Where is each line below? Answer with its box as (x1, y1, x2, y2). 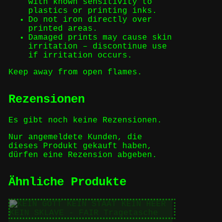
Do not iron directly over (28, 15, 152, 24)
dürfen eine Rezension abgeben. (8, 150, 157, 160)
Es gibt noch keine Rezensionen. (8, 115, 162, 125)
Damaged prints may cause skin (28, 33, 172, 42)
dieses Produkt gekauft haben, (8, 141, 152, 151)
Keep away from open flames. (8, 67, 142, 77)
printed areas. (28, 24, 98, 33)
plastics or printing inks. (28, 6, 157, 15)
